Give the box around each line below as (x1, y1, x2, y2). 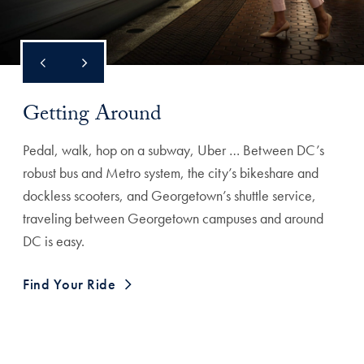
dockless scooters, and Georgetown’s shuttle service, (23, 186, 316, 205)
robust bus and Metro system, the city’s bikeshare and (23, 163, 318, 182)
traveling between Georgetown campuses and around (23, 209, 323, 227)
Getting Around (23, 98, 162, 134)
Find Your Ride (23, 275, 115, 293)
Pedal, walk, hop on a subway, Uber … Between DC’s (23, 141, 324, 159)
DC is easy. (23, 232, 84, 250)
